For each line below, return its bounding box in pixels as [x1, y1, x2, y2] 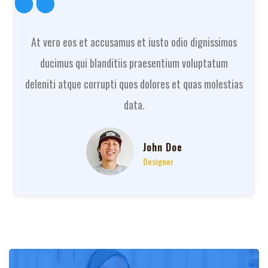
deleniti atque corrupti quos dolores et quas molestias [25, 76, 243, 92]
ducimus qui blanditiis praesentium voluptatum [40, 55, 228, 71]
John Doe [142, 140, 182, 155]
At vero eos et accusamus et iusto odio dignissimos [31, 34, 237, 50]
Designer [142, 156, 174, 168]
